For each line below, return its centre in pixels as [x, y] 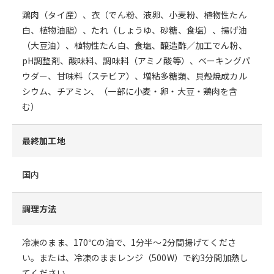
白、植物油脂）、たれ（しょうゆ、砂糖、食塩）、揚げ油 [135, 30]
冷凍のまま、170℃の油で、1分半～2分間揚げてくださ [129, 243]
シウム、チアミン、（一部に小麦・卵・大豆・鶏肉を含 [130, 91]
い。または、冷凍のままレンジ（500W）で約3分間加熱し [135, 258]
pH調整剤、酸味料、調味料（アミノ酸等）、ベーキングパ [136, 61]
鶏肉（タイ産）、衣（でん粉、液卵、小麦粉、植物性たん [135, 15]
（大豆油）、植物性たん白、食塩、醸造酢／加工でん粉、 [135, 46]
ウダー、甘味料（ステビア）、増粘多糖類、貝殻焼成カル [135, 76]
